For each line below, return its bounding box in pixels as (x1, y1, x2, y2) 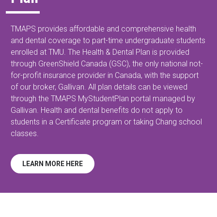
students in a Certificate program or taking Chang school (11, 117, 202, 126)
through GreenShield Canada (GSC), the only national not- (11, 59, 203, 68)
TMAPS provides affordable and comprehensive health (11, 24, 197, 33)
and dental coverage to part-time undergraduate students (11, 35, 206, 45)
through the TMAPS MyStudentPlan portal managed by (11, 93, 196, 103)
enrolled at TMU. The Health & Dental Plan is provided (11, 47, 190, 57)
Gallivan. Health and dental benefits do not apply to (11, 105, 183, 115)
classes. (11, 128, 39, 138)
